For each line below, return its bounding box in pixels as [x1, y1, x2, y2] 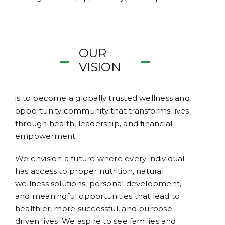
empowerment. [15, 131, 77, 141]
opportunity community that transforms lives [15, 106, 189, 116]
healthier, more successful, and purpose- [15, 204, 176, 214]
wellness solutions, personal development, [15, 179, 182, 189]
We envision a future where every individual [15, 154, 185, 164]
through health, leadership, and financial [15, 119, 173, 129]
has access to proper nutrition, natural [15, 166, 164, 176]
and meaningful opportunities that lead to [15, 191, 180, 201]
